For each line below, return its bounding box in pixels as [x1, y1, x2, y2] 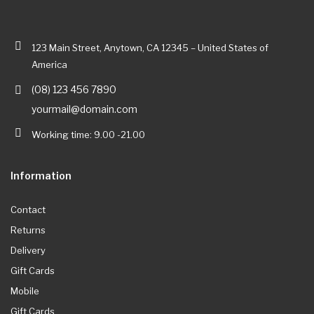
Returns [11, 224, 46, 235]
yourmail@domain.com [32, 102, 137, 115]
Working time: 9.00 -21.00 [32, 128, 145, 140]
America [32, 58, 67, 70]
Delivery [11, 244, 46, 256]
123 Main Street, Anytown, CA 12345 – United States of [32, 41, 268, 53]
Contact [11, 203, 46, 215]
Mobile [11, 285, 39, 296]
